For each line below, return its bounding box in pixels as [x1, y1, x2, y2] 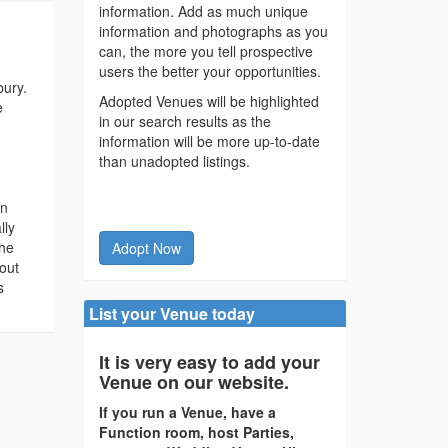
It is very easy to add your [98, 349, 320, 376]
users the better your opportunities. [98, 61, 321, 82]
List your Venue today [88, 302, 255, 326]
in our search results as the [98, 111, 271, 132]
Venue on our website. [98, 369, 289, 396]
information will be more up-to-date [98, 131, 320, 152]
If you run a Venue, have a [98, 402, 276, 423]
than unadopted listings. [98, 151, 250, 172]
